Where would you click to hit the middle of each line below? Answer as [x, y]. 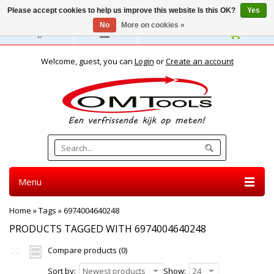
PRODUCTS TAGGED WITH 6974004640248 [108, 229]
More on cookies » [153, 25]
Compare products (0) [87, 250]
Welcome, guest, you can [87, 61]
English [41, 33]
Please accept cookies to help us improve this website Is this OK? [122, 10]
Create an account [199, 61]
